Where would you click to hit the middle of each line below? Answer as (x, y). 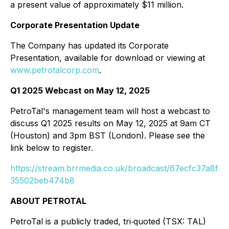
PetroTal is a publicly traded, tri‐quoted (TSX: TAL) (108, 221)
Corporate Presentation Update (75, 25)
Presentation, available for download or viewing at (108, 58)
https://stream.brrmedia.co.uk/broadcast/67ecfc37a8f (114, 168)
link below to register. (52, 148)
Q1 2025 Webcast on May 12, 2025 (80, 90)
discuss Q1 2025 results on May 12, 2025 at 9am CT (110, 123)
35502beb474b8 (42, 180)
